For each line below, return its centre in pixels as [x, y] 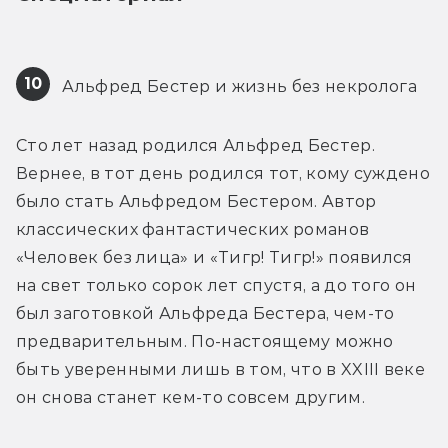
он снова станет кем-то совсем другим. [190, 397]
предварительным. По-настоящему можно [205, 341]
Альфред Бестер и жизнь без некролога [237, 86]
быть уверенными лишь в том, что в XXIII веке [221, 369]
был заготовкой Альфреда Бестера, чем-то [205, 313]
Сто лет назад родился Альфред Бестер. [195, 145]
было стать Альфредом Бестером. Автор [196, 201]
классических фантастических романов [193, 229]
